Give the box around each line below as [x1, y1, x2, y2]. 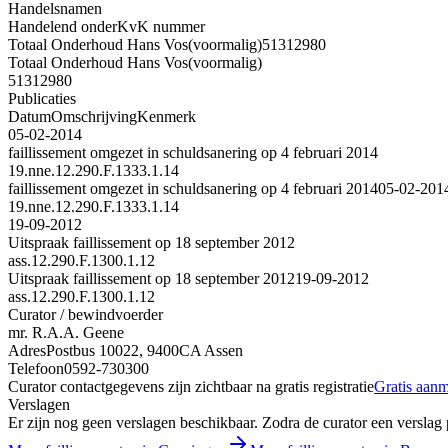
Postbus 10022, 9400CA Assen [46, 341, 243, 359]
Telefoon [8, 359, 64, 377]
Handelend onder [8, 17, 117, 35]
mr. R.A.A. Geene [8, 323, 124, 341]
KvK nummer [117, 17, 205, 35]
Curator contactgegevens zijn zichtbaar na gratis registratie [8, 377, 374, 395]
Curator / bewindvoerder [8, 305, 163, 323]
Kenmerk [137, 107, 196, 125]
